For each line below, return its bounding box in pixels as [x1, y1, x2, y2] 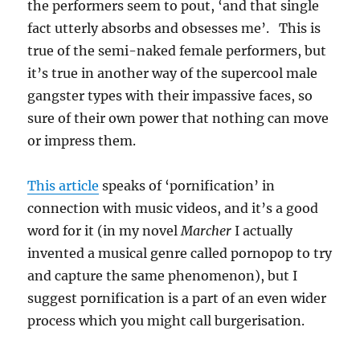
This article [27, 178, 100, 194]
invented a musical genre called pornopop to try [27, 245, 333, 261]
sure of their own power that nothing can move [27, 110, 329, 126]
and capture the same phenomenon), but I [27, 268, 298, 284]
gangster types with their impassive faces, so [27, 88, 313, 104]
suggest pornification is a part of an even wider [27, 290, 327, 306]
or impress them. [27, 133, 137, 149]
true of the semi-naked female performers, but [27, 43, 327, 59]
